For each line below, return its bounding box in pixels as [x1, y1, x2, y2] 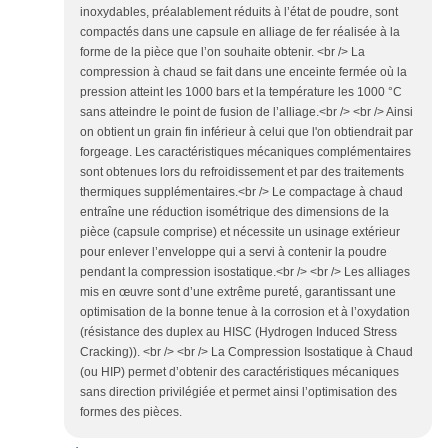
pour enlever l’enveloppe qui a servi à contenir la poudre [80, 245, 387, 260]
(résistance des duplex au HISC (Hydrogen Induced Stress [80, 325, 397, 340]
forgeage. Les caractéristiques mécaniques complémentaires [80, 145, 411, 160]
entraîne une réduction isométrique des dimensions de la [80, 205, 389, 220]
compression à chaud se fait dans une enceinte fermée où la [80, 65, 407, 80]
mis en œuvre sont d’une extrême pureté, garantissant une [80, 285, 396, 300]
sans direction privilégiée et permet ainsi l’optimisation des [80, 385, 397, 400]
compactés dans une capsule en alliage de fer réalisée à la [80, 25, 400, 40]
